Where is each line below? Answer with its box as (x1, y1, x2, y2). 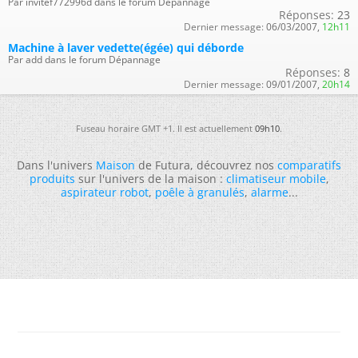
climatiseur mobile (225, 170, 326, 186)
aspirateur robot (60, 184, 149, 200)
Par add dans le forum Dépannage (8, 52, 161, 66)
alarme (250, 184, 288, 200)
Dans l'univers (17, 157, 96, 173)
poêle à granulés (154, 184, 245, 200)
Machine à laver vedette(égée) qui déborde (8, 39, 244, 55)
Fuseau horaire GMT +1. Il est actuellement (76, 121, 255, 134)
